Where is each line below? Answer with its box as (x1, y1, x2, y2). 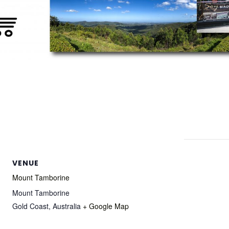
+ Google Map (83, 200, 129, 211)
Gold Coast (12, 200, 49, 211)
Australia (53, 200, 81, 211)
